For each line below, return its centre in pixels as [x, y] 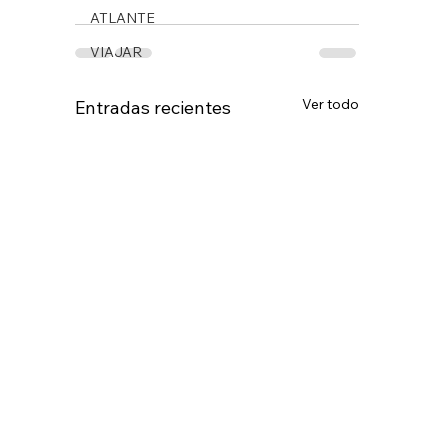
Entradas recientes [152, 107]
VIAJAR [115, 51]
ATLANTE [122, 17]
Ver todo [331, 103]
